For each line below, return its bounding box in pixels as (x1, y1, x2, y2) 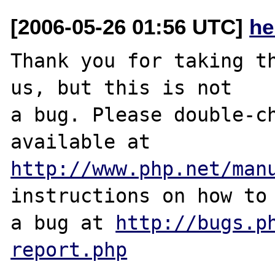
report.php (10, 238, 128, 261)
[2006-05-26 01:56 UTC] (10, 14, 250, 39)
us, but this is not (10, 76, 233, 99)
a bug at (10, 211, 116, 234)
